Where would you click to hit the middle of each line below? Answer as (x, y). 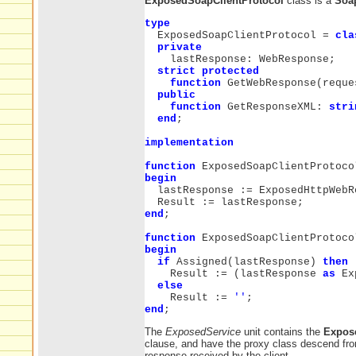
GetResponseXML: (275, 106)
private (180, 47)
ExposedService (203, 331)
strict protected (208, 71)
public (176, 95)
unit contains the (282, 331)
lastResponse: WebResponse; (240, 59)
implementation (189, 142)
